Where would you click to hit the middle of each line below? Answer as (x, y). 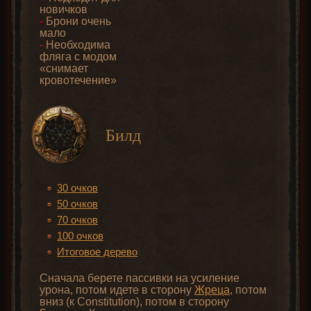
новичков (64, 10)
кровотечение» (78, 81)
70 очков (77, 220)
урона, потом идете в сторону (117, 290)
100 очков (80, 236)
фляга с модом (78, 57)
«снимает (64, 69)
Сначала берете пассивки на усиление (140, 278)
